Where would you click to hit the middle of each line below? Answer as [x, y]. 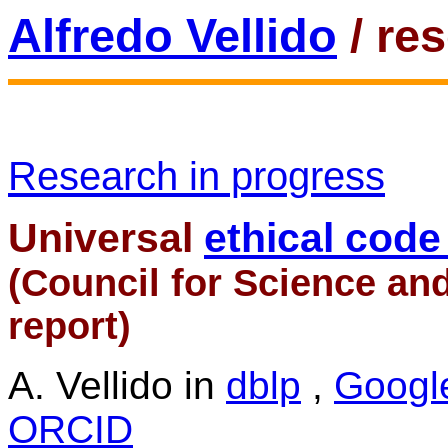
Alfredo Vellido [172, 35]
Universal [106, 238]
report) [69, 326]
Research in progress [196, 176]
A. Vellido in [117, 385]
